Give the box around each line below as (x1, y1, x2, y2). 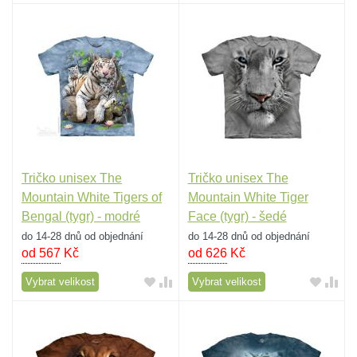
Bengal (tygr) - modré (22, 209, 140, 223)
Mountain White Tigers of (22, 190, 162, 204)
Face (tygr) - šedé (187, 209, 287, 223)
